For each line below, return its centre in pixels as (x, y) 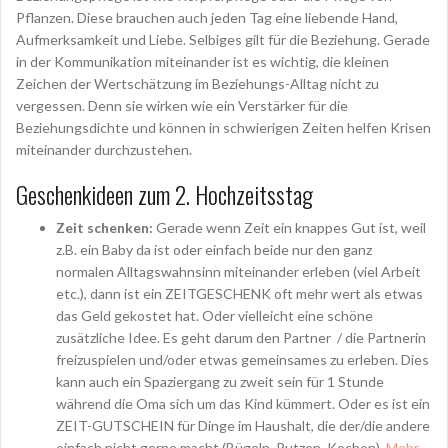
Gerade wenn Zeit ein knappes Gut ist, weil (289, 227)
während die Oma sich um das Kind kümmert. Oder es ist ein (243, 403)
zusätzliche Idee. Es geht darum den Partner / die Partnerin (241, 337)
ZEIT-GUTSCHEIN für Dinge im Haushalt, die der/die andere (243, 425)
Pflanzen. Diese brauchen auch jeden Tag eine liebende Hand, (207, 17)
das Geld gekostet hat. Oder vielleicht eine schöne (214, 315)
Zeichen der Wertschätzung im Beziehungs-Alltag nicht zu (197, 83)
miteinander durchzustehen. (104, 149)
